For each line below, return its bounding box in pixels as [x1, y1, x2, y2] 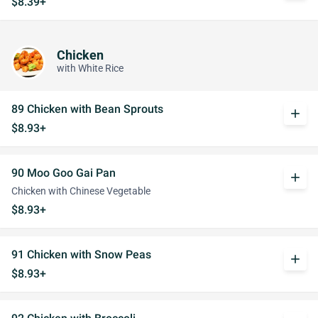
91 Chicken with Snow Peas [11, 248, 151, 261]
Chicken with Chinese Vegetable [11, 185, 150, 197]
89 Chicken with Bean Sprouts [11, 102, 163, 116]
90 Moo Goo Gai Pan [11, 166, 116, 180]
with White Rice [57, 62, 124, 75]
